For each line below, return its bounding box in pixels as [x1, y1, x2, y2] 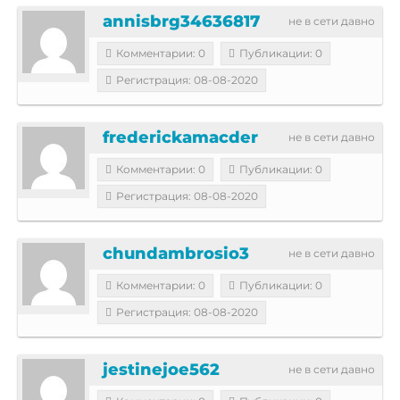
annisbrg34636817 [103, 11, 260, 31]
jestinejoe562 [103, 359, 220, 379]
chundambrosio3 [103, 243, 249, 263]
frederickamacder [103, 127, 258, 147]
